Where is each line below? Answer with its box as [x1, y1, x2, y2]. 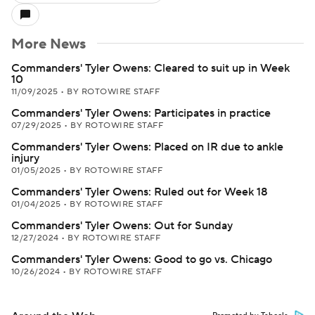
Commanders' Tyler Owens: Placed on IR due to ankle [11, 140, 283, 154]
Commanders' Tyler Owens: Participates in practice [11, 106, 271, 120]
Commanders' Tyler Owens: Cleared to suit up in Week [11, 61, 290, 75]
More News [11, 35, 86, 53]
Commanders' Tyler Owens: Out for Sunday [11, 219, 233, 233]
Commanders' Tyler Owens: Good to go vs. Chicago [11, 252, 272, 266]
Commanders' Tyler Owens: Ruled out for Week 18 [11, 185, 268, 199]
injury [11, 151, 39, 165]
